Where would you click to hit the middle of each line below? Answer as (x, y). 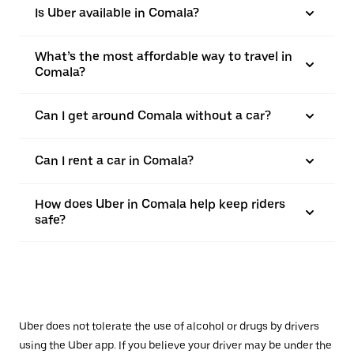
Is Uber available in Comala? (117, 13)
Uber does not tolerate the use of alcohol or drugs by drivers (169, 327)
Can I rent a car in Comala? (114, 161)
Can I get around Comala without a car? (153, 116)
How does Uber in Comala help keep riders (160, 205)
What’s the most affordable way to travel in (164, 57)
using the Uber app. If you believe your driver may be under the (175, 346)
